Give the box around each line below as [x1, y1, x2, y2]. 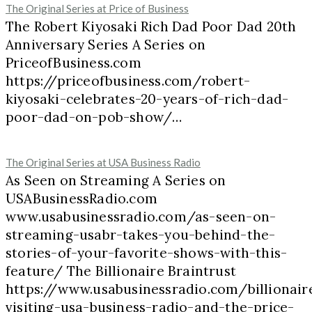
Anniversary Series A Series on [6, 36, 205, 54]
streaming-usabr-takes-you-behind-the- [6, 226, 276, 244]
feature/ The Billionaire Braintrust [6, 263, 236, 280]
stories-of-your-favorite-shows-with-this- [6, 244, 288, 262]
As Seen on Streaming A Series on [6, 172, 226, 189]
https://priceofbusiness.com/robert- [6, 72, 251, 90]
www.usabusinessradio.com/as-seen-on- [6, 208, 276, 226]
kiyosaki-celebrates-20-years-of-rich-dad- [6, 91, 289, 108]
